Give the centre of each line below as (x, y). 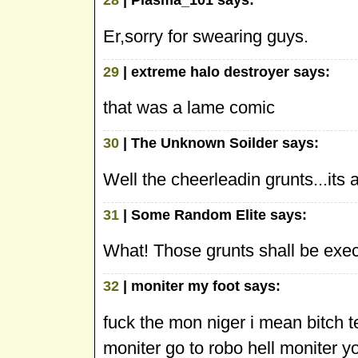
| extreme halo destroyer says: (225, 72)
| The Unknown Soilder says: (219, 143)
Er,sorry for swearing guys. (206, 36)
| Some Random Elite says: (213, 215)
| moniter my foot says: (200, 286)
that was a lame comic (189, 108)
